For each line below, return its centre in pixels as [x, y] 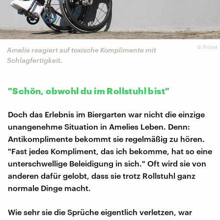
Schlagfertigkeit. [35, 60]
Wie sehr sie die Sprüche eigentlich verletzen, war [100, 212]
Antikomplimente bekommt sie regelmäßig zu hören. [106, 139]
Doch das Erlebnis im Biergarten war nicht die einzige [106, 114]
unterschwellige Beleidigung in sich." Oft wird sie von [107, 164]
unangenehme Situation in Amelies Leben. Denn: [99, 127]
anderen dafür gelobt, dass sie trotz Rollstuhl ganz [102, 176]
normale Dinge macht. [49, 188]
